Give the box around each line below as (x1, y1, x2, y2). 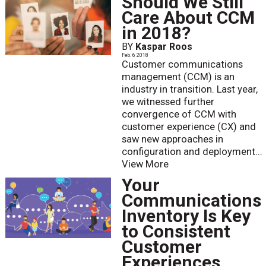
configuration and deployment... (121, 146, 262, 158)
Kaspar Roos (135, 41, 192, 53)
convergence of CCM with (121, 109, 236, 121)
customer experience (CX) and (121, 121, 256, 133)
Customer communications (121, 59, 243, 71)
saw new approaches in (121, 134, 223, 145)
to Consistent (121, 220, 230, 242)
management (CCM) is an (121, 71, 235, 83)
